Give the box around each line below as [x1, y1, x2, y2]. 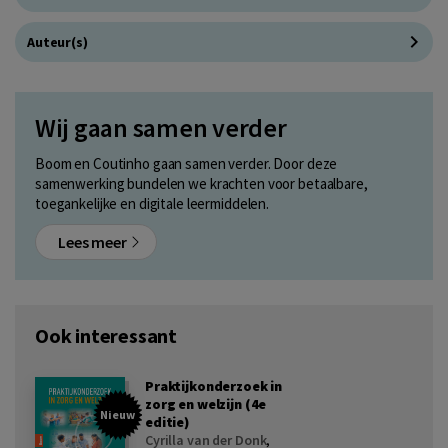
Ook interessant [35, 322, 177, 348]
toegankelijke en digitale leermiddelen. [35, 193, 270, 213]
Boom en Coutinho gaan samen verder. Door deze [35, 153, 338, 173]
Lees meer [58, 231, 130, 252]
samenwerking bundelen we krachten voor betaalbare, [35, 173, 368, 193]
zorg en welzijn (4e [145, 394, 267, 413]
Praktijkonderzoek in [145, 376, 283, 395]
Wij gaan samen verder [35, 110, 287, 144]
